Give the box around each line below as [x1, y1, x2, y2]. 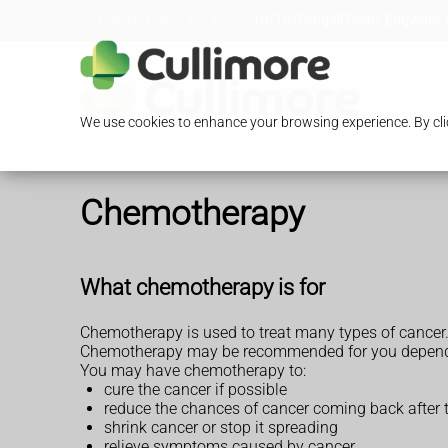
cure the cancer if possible [104, 379, 287, 399]
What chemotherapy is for [80, 274, 325, 301]
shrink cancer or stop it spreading [104, 417, 338, 437]
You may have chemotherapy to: [80, 360, 306, 380]
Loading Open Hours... [98, 12, 234, 30]
